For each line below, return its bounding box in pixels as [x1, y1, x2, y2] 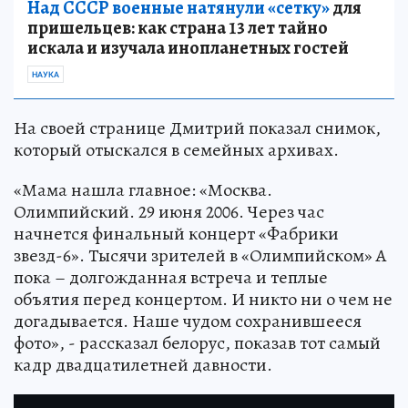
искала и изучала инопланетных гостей [27, 35, 349, 60]
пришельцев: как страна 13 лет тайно [27, 15, 328, 40]
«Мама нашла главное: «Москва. [14, 177, 272, 202]
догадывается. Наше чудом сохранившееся [14, 308, 362, 333]
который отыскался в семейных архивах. [14, 137, 339, 162]
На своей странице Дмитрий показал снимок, [14, 115, 381, 140]
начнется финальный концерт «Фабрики [14, 220, 339, 246]
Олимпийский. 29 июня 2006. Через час [14, 199, 324, 224]
